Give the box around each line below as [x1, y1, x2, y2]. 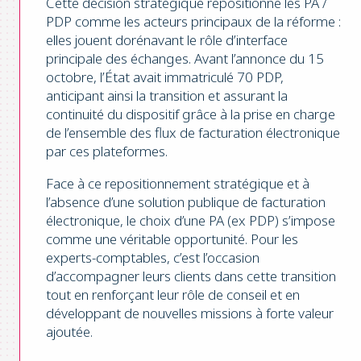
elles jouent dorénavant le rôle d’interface [46, 30, 288, 49]
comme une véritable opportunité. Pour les [46, 229, 298, 248]
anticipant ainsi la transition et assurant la [46, 85, 288, 105]
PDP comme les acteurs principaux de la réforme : [46, 11, 341, 31]
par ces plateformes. [46, 141, 168, 160]
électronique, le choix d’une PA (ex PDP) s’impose [46, 210, 335, 230]
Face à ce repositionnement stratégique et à [46, 173, 309, 193]
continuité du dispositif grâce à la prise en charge [46, 104, 335, 123]
